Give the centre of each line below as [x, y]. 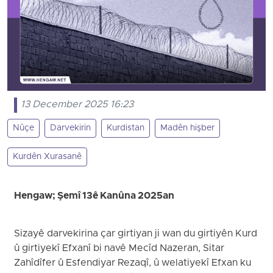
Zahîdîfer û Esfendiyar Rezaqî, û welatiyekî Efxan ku [133, 264]
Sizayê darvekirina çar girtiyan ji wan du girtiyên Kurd [136, 234]
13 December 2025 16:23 [77, 105]
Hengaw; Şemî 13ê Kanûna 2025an [94, 197]
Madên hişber [187, 129]
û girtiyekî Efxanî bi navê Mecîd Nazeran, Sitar [119, 249]
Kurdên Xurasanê [47, 157]
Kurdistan [126, 129]
